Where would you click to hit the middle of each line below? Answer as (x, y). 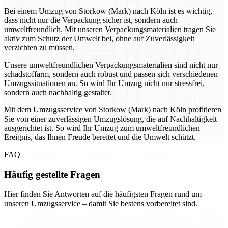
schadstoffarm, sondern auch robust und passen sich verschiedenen (111, 74)
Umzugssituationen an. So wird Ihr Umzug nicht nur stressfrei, (104, 83)
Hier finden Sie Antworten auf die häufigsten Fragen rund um (103, 194)
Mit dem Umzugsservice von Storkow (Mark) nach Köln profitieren (113, 110)
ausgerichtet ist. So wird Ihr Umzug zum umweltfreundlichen (102, 128)
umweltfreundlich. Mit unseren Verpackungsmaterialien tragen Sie (110, 30)
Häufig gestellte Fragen (52, 174)
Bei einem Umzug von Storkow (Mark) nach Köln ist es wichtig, (108, 11)
